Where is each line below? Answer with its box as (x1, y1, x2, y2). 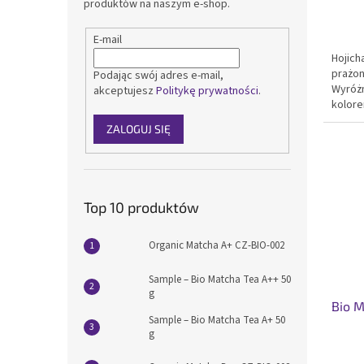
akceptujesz (93, 83, 156, 100)
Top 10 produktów (84, 197, 199, 216)
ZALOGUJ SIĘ (106, 122, 171, 136)
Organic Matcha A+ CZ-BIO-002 (149, 238, 284, 253)
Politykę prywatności (155, 83, 258, 100)
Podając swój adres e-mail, (93, 67, 223, 84)
